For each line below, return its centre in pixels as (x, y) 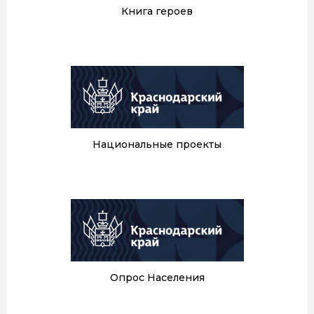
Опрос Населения (157, 278)
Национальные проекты (157, 144)
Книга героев (157, 11)
